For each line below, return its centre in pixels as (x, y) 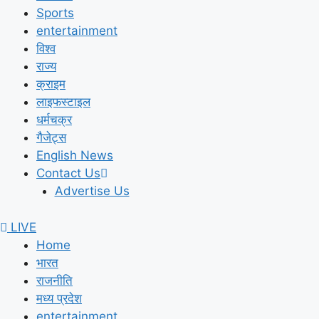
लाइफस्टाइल (63, 102)
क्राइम (51, 84)
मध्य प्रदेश (59, 298)
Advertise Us (92, 191)
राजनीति (54, 280)
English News (75, 155)
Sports (55, 13)
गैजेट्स (51, 137)
